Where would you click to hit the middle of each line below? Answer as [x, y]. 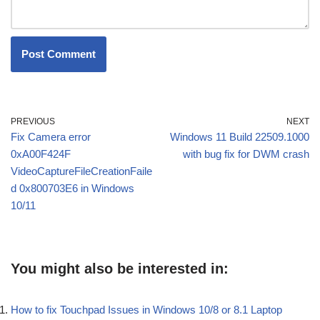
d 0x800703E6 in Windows [72, 188]
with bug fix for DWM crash [246, 154]
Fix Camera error [51, 136]
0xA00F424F [41, 154]
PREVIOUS [33, 121]
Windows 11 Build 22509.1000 [240, 136]
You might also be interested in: [120, 268]
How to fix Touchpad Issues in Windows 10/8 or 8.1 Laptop [146, 309]
